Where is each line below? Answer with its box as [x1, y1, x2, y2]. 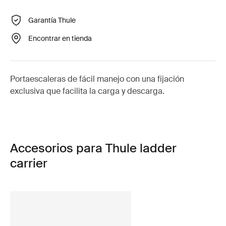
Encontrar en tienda [28, 33, 92, 43]
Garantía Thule [28, 15, 76, 25]
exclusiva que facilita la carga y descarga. [10, 86, 164, 96]
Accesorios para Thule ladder [10, 140, 177, 156]
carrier [10, 155, 47, 171]
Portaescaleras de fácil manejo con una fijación [10, 74, 184, 84]
